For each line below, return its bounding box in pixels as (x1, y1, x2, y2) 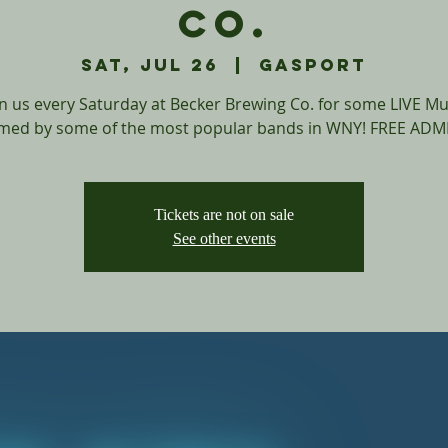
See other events (172, 230, 276, 248)
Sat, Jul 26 (81, 54, 219, 77)
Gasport (259, 54, 367, 77)
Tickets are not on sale (154, 206, 294, 224)
